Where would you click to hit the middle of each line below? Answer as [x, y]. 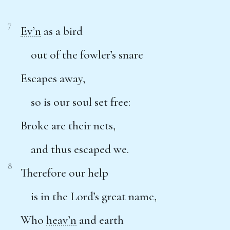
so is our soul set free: [81, 102]
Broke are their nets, [68, 126]
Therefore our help [64, 173]
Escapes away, [53, 78]
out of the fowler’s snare [87, 55]
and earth [100, 220]
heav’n [61, 220]
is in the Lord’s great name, [94, 196]
